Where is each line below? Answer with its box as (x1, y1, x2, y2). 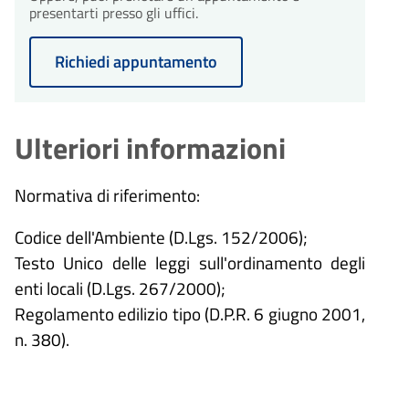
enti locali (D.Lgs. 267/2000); (15, 275, 225, 302)
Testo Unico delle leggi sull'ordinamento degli (15, 249, 365, 277)
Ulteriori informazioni (15, 125, 286, 170)
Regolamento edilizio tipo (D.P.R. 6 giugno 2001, (15, 300, 365, 328)
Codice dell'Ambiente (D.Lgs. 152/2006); (15, 224, 308, 251)
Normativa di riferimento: (15, 182, 200, 209)
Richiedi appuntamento (55, 48, 217, 74)
